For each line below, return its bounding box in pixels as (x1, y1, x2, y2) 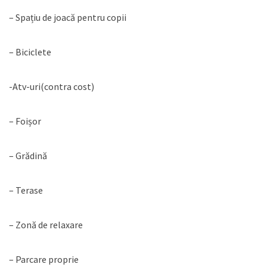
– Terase (9, 184, 43, 197)
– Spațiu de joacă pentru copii (9, 11, 126, 24)
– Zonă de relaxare (9, 219, 83, 231)
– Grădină (9, 150, 47, 162)
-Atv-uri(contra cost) (9, 80, 94, 93)
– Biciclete (9, 46, 51, 58)
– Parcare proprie (9, 253, 79, 266)
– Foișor (9, 115, 41, 128)
